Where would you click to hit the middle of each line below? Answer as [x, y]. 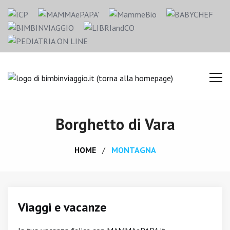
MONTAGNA [133, 150]
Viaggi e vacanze [62, 207]
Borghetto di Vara [115, 124]
